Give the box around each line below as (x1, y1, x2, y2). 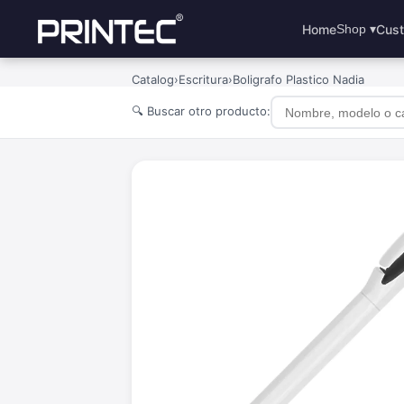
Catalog (132, 72, 174, 87)
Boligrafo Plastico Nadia (233, 72, 364, 87)
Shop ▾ (335, 22, 376, 36)
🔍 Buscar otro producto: (132, 103, 271, 118)
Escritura (179, 72, 228, 87)
